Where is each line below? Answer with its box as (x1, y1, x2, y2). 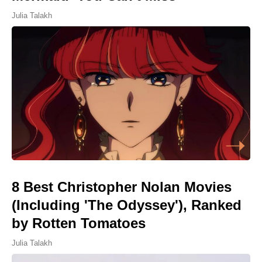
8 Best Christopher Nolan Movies (12, 179, 232, 195)
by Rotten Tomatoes (12, 215, 146, 232)
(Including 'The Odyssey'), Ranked (12, 197, 242, 213)
